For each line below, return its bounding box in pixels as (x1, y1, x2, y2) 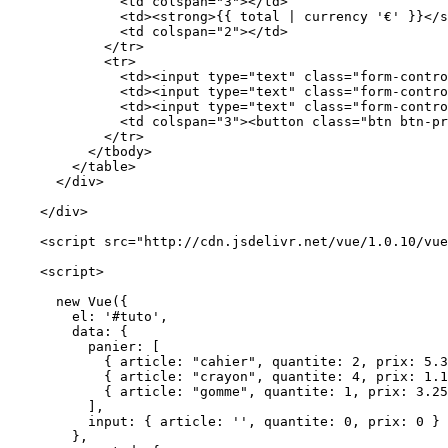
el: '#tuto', (8, 308, 168, 324)
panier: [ (8, 338, 160, 354)
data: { (8, 323, 128, 339)
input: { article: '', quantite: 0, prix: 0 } (8, 413, 440, 429)
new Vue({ (8, 293, 128, 309)
